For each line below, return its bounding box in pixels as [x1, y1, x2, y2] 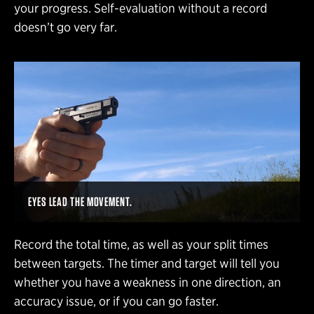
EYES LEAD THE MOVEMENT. [28, 194, 132, 210]
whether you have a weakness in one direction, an [14, 275, 281, 290]
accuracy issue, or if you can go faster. [14, 294, 221, 309]
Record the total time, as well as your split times [14, 237, 268, 252]
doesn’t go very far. [14, 19, 120, 34]
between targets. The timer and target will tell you [14, 256, 280, 271]
